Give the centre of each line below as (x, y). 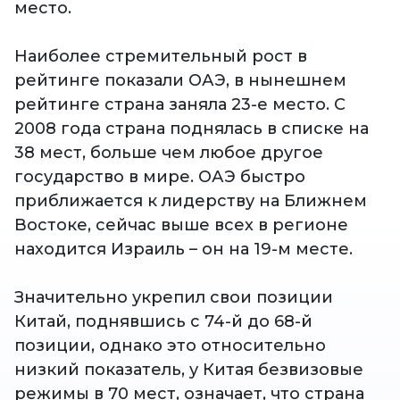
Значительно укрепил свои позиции (174, 298)
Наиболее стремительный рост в (161, 57)
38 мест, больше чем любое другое (169, 153)
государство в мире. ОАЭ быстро (160, 177)
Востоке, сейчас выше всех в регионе (181, 225)
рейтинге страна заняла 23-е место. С (180, 105)
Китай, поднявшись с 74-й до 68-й (163, 322)
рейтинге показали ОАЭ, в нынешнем (180, 81)
